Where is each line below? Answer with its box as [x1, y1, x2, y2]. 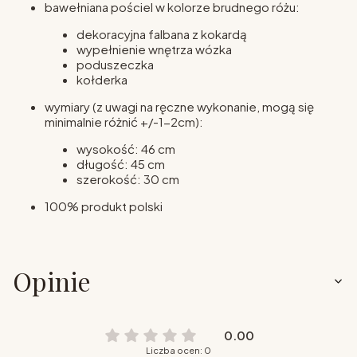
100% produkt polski [45, 198, 163, 214]
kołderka [76, 71, 127, 87]
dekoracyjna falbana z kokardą [76, 25, 247, 41]
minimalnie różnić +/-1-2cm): [45, 113, 203, 129]
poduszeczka [76, 56, 154, 72]
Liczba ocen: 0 [146, 344, 211, 355]
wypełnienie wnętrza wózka [76, 41, 232, 57]
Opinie [13, 264, 91, 299]
